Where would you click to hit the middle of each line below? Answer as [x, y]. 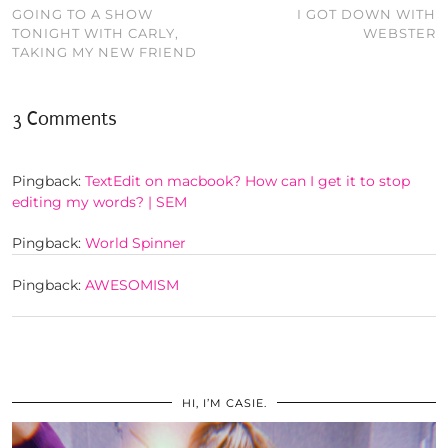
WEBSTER [399, 33]
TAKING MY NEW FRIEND [104, 52]
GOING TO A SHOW [82, 14]
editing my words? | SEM [99, 202]
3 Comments [64, 119]
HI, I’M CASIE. [224, 403]
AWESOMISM [132, 285]
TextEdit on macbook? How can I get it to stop [247, 181]
